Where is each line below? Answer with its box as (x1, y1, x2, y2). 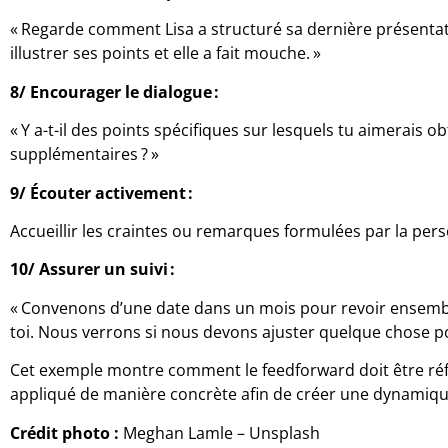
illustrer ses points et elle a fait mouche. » (10, 42, 325, 65)
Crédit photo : (10, 421, 119, 444)
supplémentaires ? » (10, 143, 163, 166)
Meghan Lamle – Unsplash (119, 421, 320, 444)
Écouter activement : (30, 181, 197, 204)
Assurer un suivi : (39, 258, 179, 281)
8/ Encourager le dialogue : (10, 80, 223, 103)
